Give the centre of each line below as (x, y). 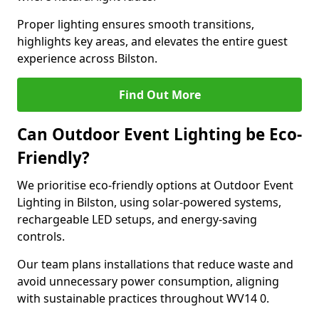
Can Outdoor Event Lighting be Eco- (159, 134)
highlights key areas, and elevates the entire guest (152, 41)
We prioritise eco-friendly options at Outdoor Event (155, 185)
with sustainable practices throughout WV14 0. (143, 298)
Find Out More (159, 95)
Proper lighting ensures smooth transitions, (136, 24)
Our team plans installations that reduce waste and (155, 264)
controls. (41, 236)
